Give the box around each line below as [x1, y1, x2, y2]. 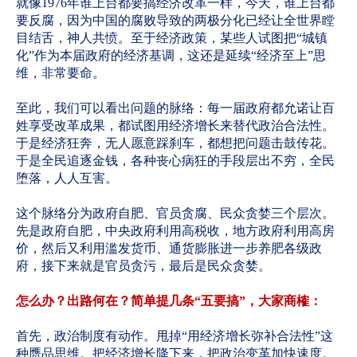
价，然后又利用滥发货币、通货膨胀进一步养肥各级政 [16, 241, 322, 255]
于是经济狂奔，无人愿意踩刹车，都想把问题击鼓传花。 [16, 136, 335, 150]
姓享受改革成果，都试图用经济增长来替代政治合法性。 [16, 119, 335, 132]
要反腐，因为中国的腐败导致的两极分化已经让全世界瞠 [16, 14, 335, 27]
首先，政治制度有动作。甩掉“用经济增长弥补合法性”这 [16, 329, 333, 343]
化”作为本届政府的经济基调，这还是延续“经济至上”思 [16, 49, 326, 62]
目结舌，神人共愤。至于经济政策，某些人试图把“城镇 [16, 31, 328, 45]
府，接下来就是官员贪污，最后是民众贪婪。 [16, 259, 271, 273]
